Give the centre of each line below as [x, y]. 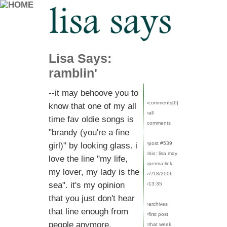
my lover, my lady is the [94, 172]
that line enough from [88, 212]
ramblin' [73, 73]
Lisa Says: [80, 58]
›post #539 [160, 143]
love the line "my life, [88, 159]
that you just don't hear [92, 198]
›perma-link [160, 163]
